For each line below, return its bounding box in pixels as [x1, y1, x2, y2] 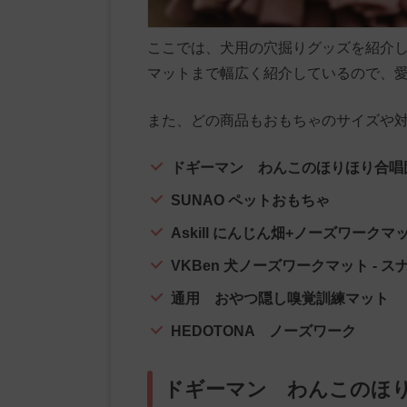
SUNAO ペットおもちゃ [170, 193, 330, 209]
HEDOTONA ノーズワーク [170, 323, 356, 340]
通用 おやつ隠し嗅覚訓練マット [170, 291, 389, 307]
